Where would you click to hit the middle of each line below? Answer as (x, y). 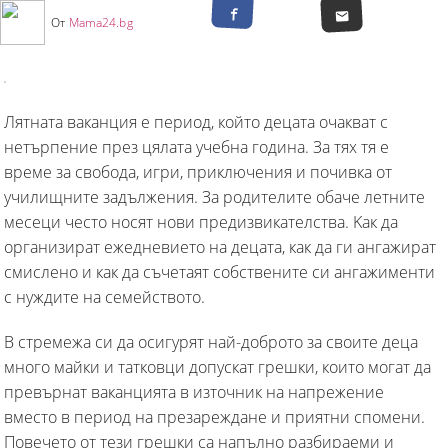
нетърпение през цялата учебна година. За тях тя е (196, 146)
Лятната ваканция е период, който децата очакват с (196, 121)
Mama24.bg (100, 22)
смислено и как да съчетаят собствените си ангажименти (219, 271)
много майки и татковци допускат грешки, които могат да (217, 366)
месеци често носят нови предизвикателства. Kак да (201, 221)
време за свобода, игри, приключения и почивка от (198, 171)
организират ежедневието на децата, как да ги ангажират (220, 246)
